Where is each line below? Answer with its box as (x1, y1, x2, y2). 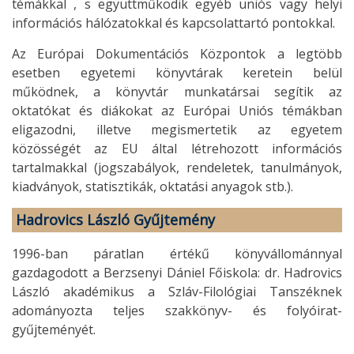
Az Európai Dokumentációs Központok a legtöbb (12, 44, 342, 62)
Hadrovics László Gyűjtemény (16, 209, 215, 229)
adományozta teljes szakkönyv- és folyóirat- (12, 301, 342, 319)
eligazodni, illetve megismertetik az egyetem (12, 120, 342, 138)
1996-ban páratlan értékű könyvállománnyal (12, 244, 342, 262)
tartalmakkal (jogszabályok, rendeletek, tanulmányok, (12, 158, 342, 176)
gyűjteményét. (12, 320, 96, 338)
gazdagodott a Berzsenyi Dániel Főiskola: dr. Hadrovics (12, 263, 342, 281)
